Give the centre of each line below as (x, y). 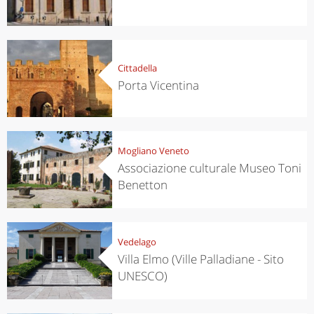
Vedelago (137, 242)
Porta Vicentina (158, 86)
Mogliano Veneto (153, 151)
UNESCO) (142, 276)
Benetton (142, 185)
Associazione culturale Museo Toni (209, 168)
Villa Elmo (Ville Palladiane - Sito (200, 259)
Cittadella (137, 68)
